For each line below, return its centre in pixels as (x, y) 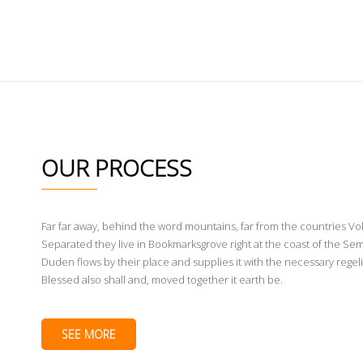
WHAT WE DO (323, 41)
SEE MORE (88, 334)
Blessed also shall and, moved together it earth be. (162, 280)
